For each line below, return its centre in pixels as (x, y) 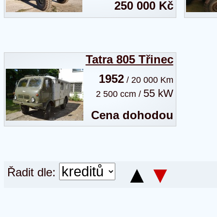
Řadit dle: (31, 172)
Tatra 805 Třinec (129, 59)
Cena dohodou (132, 115)
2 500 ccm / (119, 94)
